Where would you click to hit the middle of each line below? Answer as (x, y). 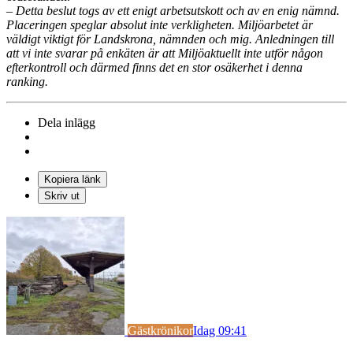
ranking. (27, 81)
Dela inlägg (67, 122)
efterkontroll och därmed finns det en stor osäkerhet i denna (154, 67)
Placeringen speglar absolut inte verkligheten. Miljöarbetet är (160, 24)
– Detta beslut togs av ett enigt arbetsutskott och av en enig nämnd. (173, 10)
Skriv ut (62, 195)
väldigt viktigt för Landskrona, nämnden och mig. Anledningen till (170, 39)
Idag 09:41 (220, 330)
